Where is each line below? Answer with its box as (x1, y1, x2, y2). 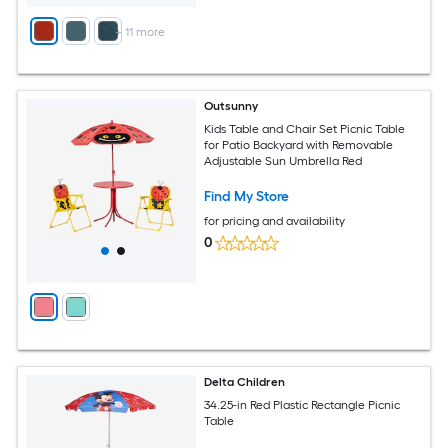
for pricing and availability (204, 213, 346, 228)
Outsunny (204, 99, 259, 114)
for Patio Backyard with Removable (204, 137, 394, 152)
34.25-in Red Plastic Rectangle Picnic (204, 397, 401, 412)
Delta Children (204, 375, 286, 390)
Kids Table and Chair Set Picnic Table (204, 121, 406, 136)
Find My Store (204, 187, 290, 205)
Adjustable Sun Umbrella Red (204, 153, 363, 168)
